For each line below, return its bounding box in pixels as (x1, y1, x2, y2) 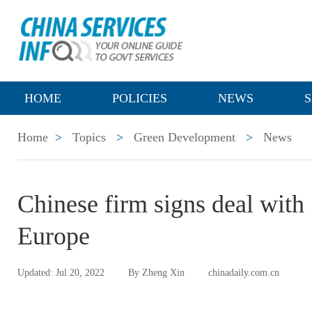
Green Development (134, 130, 235, 144)
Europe (17, 222, 90, 250)
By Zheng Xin (128, 267, 185, 278)
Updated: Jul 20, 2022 (17, 267, 104, 278)
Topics (72, 130, 106, 144)
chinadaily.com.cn (208, 267, 279, 278)
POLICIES (112, 91, 167, 105)
